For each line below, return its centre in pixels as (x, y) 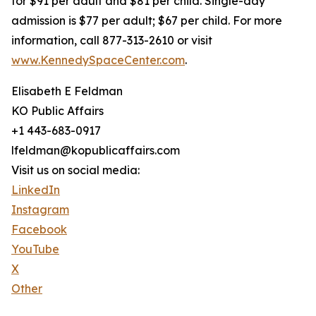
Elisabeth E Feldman (67, 91)
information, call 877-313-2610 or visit (112, 41)
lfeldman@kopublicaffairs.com (96, 151)
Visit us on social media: (75, 170)
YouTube (35, 249)
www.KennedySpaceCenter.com (98, 60)
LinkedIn (36, 190)
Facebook (39, 230)
